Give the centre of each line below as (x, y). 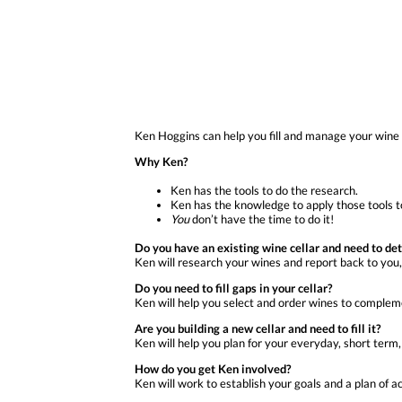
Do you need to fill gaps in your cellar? (233, 288)
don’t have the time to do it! (262, 218)
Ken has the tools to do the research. (264, 190)
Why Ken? (161, 161)
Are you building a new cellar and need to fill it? (258, 328)
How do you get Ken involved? (213, 368)
